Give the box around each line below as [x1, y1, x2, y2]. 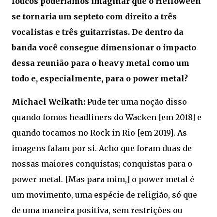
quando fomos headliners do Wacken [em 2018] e [12, 112, 201, 123]
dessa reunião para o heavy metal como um [12, 58, 189, 68]
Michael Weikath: [12, 97, 85, 107]
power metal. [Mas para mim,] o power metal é [12, 174, 194, 185]
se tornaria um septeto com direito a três [12, 12, 177, 22]
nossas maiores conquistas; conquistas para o [12, 159, 192, 169]
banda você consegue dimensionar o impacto [12, 43, 196, 53]
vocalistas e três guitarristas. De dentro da [12, 27, 184, 37]
